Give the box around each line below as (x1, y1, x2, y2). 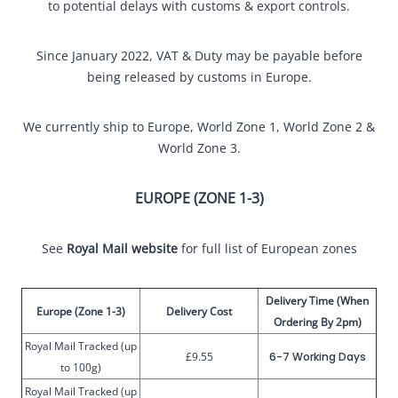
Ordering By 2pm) (273, 314, 362, 330)
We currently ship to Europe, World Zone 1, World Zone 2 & (23, 118, 375, 135)
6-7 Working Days (268, 349, 366, 364)
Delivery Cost (166, 304, 232, 319)
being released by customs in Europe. (86, 68, 312, 85)
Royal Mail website (66, 240, 178, 257)
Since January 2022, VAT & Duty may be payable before (36, 47, 362, 64)
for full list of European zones (177, 240, 357, 257)
